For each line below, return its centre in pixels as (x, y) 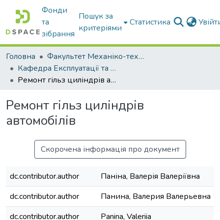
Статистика (150, 22)
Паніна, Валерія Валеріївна (150, 176)
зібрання (58, 34)
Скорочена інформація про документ (110, 149)
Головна (21, 56)
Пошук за (96, 16)
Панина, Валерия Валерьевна (156, 196)
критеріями (100, 28)
